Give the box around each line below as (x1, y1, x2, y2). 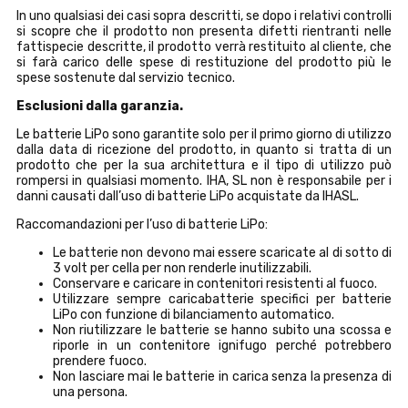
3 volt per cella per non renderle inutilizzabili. (53, 260, 311, 276)
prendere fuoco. (53, 352, 147, 369)
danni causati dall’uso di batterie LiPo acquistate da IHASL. (16, 188, 359, 204)
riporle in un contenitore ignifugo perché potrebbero (53, 337, 392, 353)
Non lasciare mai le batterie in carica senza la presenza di (53, 368, 392, 384)
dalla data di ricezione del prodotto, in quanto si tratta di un (16, 141, 392, 158)
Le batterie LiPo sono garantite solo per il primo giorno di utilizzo (16, 126, 392, 142)
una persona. (53, 383, 127, 400)
